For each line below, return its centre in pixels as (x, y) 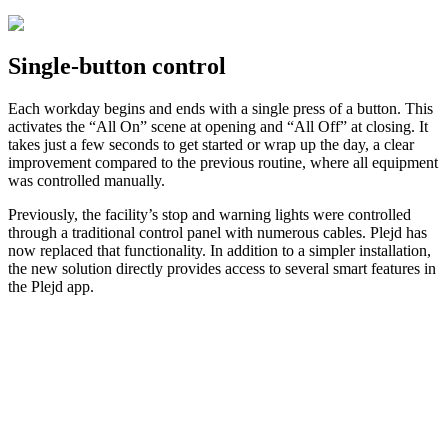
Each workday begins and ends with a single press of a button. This (220, 108)
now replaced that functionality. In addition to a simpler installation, (219, 250)
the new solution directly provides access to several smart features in (222, 268)
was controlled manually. (86, 180)
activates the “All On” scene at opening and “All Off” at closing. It (218, 126)
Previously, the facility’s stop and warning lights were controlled (209, 214)
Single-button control (117, 65)
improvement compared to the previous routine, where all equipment (223, 162)
